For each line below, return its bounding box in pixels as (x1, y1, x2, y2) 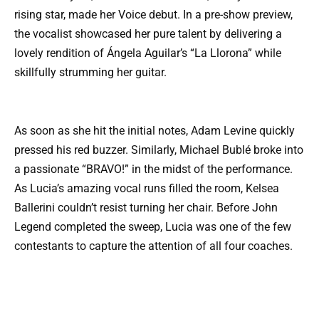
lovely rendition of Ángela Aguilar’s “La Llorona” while (14, 46, 281, 61)
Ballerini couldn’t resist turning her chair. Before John (14, 200, 278, 214)
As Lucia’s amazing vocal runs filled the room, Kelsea (14, 181, 279, 195)
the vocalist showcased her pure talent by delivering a (14, 27, 282, 41)
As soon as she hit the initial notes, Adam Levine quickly (14, 123, 295, 137)
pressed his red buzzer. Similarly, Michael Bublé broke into (14, 142, 303, 157)
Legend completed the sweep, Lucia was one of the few (14, 219, 291, 234)
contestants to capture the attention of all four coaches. (14, 239, 293, 253)
